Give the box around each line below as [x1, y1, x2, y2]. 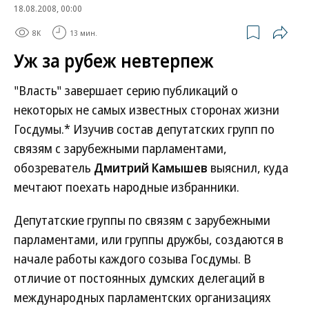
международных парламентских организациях [14, 289, 271, 306]
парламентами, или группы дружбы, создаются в [14, 231, 283, 248]
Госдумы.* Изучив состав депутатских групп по [14, 121, 275, 137]
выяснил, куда [208, 159, 288, 176]
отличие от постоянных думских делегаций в [14, 270, 265, 286]
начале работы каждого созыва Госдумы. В [14, 250, 251, 267]
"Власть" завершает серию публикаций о [14, 82, 238, 99]
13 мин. [70, 27, 97, 38]
